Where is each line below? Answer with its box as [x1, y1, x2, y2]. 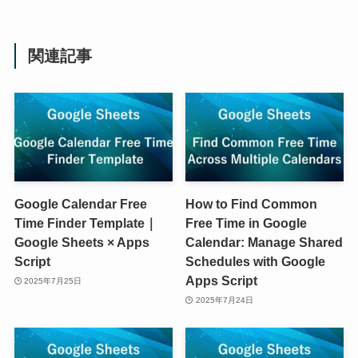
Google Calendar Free [14, 197, 147, 212]
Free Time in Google [185, 216, 308, 231]
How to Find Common [185, 197, 318, 212]
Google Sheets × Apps [14, 235, 149, 250]
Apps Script [185, 273, 258, 288]
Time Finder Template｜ [14, 216, 157, 231]
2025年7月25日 [24, 276, 82, 285]
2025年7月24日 [195, 295, 253, 304]
